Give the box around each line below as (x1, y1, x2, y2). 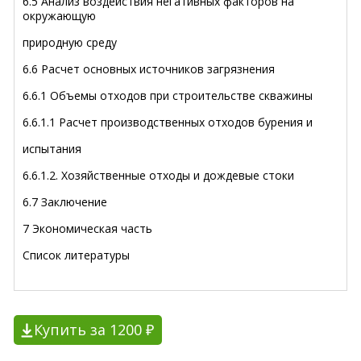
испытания (23, 140, 81, 156)
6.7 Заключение (23, 193, 107, 210)
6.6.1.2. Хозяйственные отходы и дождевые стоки (23, 167, 294, 183)
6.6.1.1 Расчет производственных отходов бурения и (23, 114, 313, 130)
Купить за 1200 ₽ (34, 319, 154, 339)
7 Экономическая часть (23, 220, 152, 236)
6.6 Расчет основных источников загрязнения (23, 60, 275, 77)
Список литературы (23, 247, 130, 263)
